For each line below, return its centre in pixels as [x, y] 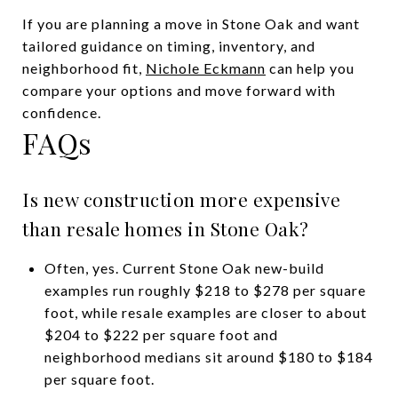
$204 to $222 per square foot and [161, 334]
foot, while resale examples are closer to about [205, 312]
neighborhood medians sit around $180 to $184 [208, 356]
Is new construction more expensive [181, 199]
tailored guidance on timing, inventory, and [169, 45]
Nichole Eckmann [206, 68]
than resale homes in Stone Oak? [166, 228]
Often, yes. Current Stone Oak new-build [184, 267]
